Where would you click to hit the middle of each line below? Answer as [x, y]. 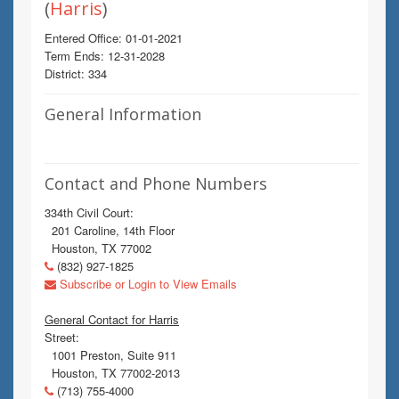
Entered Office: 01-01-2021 [114, 38]
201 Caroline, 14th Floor [110, 230]
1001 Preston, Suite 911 [110, 355]
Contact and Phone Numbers [156, 183]
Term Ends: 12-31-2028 [105, 56]
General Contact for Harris [112, 319]
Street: [62, 337]
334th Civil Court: [89, 212]
